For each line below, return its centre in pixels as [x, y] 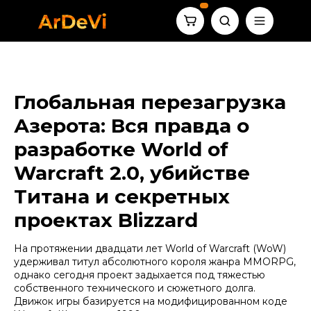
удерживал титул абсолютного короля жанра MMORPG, [155, 262]
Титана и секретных [122, 196]
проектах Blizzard [106, 220]
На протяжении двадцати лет [90, 249]
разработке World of [121, 149]
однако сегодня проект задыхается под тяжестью [140, 275]
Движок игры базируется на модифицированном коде [151, 301]
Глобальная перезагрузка [150, 102]
